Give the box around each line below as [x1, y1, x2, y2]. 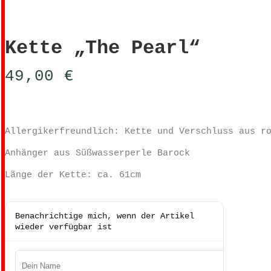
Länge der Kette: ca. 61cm [5, 169, 141, 181]
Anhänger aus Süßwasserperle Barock [5, 147, 190, 158]
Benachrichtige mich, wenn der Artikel [15, 211, 194, 221]
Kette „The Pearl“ [5, 37, 200, 60]
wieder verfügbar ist [15, 222, 112, 232]
